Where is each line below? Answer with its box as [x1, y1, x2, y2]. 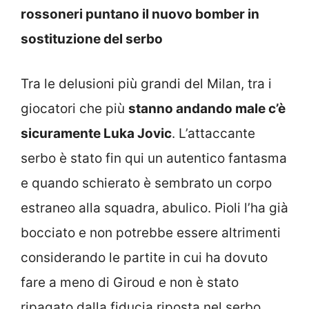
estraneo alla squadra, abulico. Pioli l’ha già [21, 199, 288, 216]
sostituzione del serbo [21, 31, 163, 48]
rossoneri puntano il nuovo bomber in [21, 6, 259, 23]
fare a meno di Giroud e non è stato [21, 274, 239, 290]
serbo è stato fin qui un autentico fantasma [21, 150, 287, 166]
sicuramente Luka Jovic [21, 125, 172, 141]
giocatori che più [21, 100, 128, 117]
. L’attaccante [172, 125, 255, 141]
